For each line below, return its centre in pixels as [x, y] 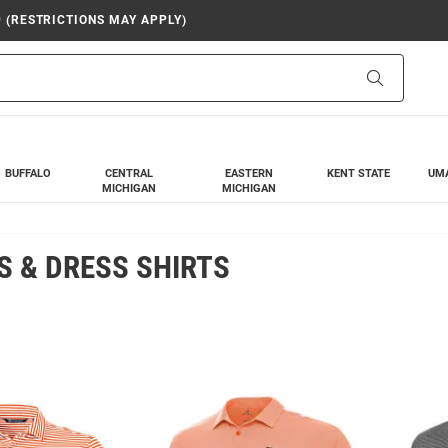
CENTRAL [129, 173]
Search [403, 77]
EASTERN [248, 173]
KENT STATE [359, 173]
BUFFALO [27, 173]
